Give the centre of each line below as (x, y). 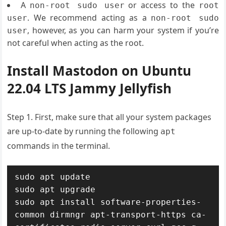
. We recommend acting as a (89, 17)
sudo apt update (53, 177)
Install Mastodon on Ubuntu (99, 70)
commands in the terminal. (59, 146)
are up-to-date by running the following (84, 131)
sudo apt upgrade (55, 189)
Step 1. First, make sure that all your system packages (109, 117)
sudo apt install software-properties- (108, 202)
